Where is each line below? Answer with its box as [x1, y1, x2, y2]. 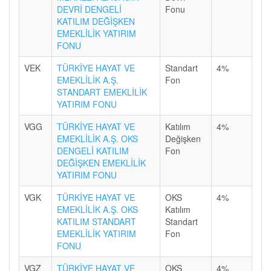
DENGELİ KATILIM [57, 145, 129, 157]
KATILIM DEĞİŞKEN [57, 15, 135, 27]
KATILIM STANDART [57, 215, 136, 227]
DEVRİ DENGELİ [57, 3, 122, 15]
